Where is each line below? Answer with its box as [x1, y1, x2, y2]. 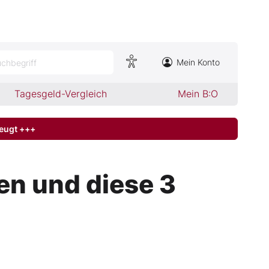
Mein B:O [177, 88, 218, 100]
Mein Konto [177, 57, 220, 67]
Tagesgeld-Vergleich [14, 88, 107, 100]
